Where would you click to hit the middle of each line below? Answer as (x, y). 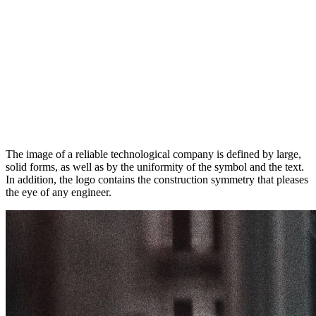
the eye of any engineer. (59, 192)
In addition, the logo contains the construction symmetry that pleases (157, 179)
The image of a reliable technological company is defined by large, (153, 154)
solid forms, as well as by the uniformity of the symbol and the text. (155, 166)
